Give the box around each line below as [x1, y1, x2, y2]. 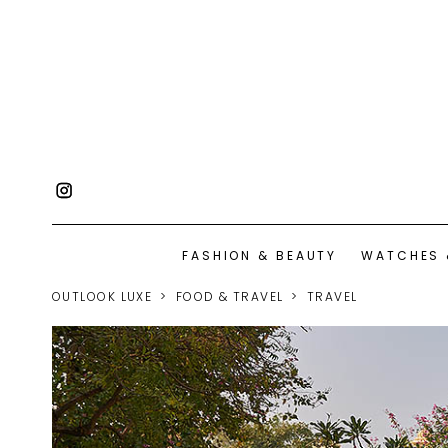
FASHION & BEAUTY [182, 246, 338, 264]
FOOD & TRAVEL [175, 288, 284, 305]
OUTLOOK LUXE [52, 288, 153, 305]
